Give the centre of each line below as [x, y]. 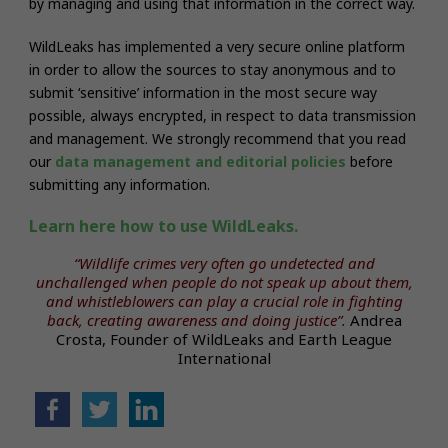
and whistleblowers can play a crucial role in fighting [224, 300]
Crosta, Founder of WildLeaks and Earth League [224, 338]
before [371, 161]
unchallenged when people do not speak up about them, [224, 281]
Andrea [373, 319]
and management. [90, 138]
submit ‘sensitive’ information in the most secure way [203, 92]
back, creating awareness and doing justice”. [196, 319]
